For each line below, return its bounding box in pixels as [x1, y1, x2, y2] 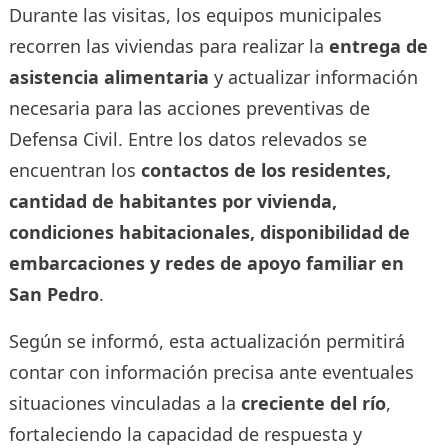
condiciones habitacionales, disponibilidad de [8, 219, 410, 244]
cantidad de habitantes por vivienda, [8, 188, 337, 213]
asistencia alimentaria [8, 64, 209, 89]
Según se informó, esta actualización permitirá [8, 328, 405, 353]
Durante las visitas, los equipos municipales [8, 2, 382, 27]
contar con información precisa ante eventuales [8, 359, 414, 384]
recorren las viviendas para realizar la [8, 33, 329, 58]
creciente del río [240, 390, 386, 415]
